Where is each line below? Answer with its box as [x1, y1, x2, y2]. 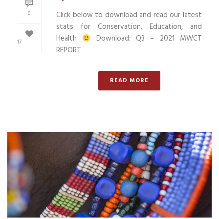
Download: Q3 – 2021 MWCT [90, 33, 202, 45]
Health [56, 33, 83, 45]
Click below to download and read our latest [56, 9, 202, 22]
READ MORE [109, 76, 149, 86]
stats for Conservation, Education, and [56, 21, 202, 33]
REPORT [56, 44, 81, 57]
